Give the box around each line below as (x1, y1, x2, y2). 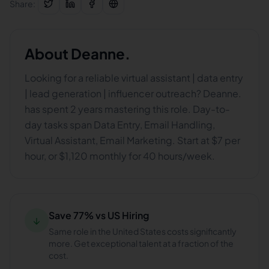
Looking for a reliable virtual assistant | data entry (25, 71, 243, 84)
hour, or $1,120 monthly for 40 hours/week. (25, 150, 215, 162)
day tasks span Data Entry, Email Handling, (25, 118, 215, 131)
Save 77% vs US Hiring (49, 209, 149, 222)
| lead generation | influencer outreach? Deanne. (25, 87, 241, 100)
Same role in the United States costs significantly (49, 226, 237, 237)
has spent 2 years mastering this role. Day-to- (25, 103, 230, 115)
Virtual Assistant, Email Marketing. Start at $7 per (25, 134, 240, 147)
